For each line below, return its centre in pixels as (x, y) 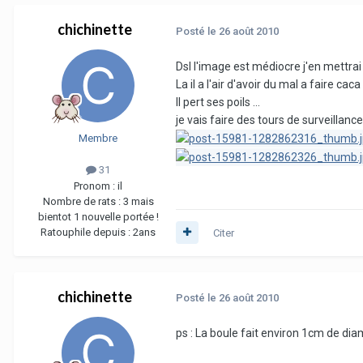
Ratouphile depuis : (87, 232)
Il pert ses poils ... (218, 102)
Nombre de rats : (83, 201)
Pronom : (96, 186)
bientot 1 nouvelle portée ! (98, 216)
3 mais (138, 201)
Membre (98, 139)
